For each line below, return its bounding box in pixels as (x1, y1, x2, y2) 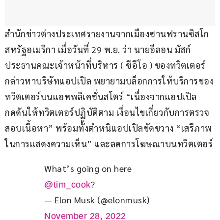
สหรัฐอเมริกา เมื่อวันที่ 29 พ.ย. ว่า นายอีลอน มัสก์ (5, 44, 193, 55)
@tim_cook (44, 180, 91, 190)
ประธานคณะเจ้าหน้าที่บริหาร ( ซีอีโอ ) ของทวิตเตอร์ (5, 59, 208, 71)
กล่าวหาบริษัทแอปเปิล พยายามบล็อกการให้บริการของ (5, 75, 214, 87)
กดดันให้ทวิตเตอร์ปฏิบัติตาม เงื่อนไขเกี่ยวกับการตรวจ (5, 107, 209, 118)
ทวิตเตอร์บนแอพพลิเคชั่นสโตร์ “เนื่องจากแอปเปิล (5, 91, 197, 103)
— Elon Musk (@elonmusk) (44, 194, 150, 206)
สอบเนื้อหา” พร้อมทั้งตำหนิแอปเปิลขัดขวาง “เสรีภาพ (5, 122, 212, 134)
